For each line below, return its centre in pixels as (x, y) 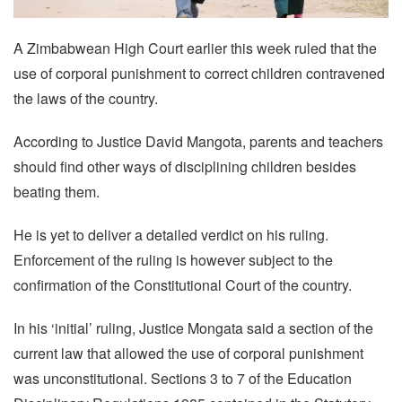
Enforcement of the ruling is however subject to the (173, 260)
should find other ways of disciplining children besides (185, 167)
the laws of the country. (86, 99)
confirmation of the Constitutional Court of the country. (183, 285)
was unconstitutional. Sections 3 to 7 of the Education (183, 379)
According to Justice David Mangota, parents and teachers (198, 142)
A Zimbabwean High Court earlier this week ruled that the (195, 48)
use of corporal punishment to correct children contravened (199, 74)
